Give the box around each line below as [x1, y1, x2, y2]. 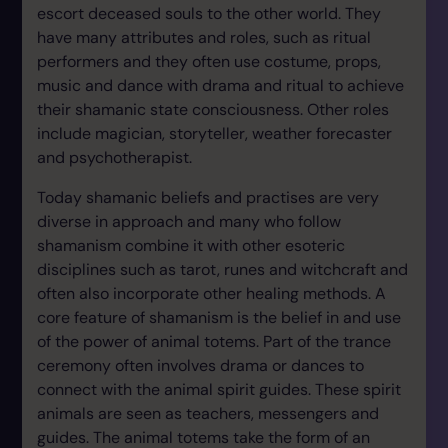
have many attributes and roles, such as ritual [37, 27, 371, 48]
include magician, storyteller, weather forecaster [37, 123, 392, 144]
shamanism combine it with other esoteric [37, 235, 345, 256]
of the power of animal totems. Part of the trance [37, 331, 391, 352]
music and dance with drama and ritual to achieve [37, 75, 404, 96]
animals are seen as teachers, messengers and [37, 403, 379, 424]
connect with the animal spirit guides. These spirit [37, 379, 401, 400]
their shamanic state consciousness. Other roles [37, 99, 389, 120]
